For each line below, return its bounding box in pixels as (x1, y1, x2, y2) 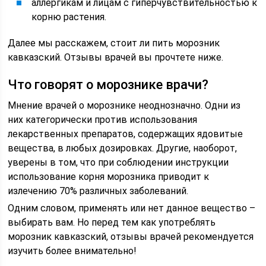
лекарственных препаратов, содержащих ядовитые (8, 128, 243, 140)
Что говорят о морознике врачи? (8, 77, 209, 92)
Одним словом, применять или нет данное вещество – (8, 202, 256, 214)
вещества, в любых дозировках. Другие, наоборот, (8, 142, 237, 154)
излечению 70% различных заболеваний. (8, 185, 189, 197)
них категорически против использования (8, 114, 198, 125)
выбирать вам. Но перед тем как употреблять (8, 217, 216, 228)
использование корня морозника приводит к (8, 171, 210, 182)
